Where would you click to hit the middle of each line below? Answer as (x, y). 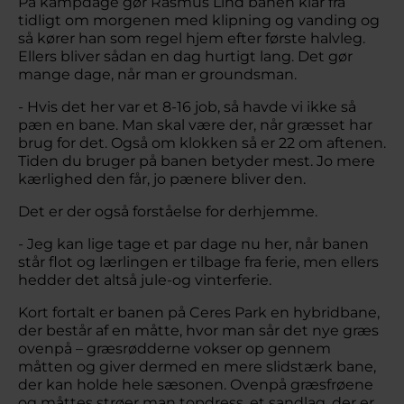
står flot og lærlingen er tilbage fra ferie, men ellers (198, 262)
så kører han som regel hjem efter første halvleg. (192, 38)
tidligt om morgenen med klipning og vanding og (199, 20)
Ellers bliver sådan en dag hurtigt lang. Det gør (185, 56)
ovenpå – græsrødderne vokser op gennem (174, 348)
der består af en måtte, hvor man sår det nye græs (198, 330)
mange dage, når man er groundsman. (157, 74)
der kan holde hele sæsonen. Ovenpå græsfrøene (196, 384)
